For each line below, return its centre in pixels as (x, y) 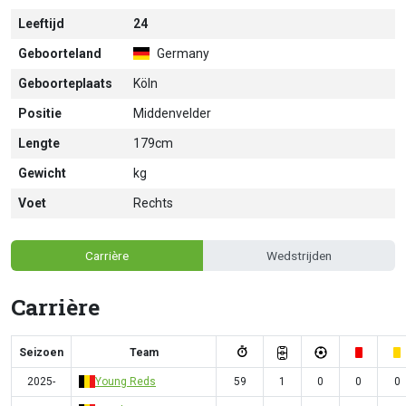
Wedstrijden (299, 255)
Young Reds (126, 381)
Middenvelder (172, 113)
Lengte (39, 143)
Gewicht (42, 173)
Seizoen (41, 352)
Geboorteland (60, 53)
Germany (182, 53)
